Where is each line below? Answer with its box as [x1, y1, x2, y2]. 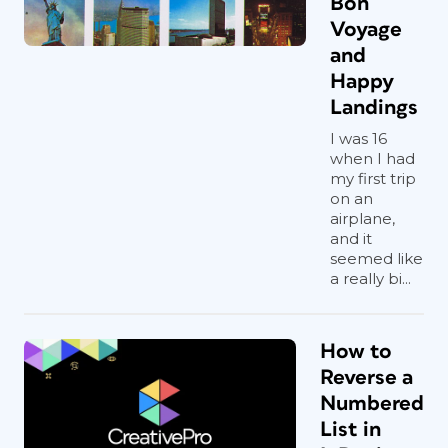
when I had [330, 149, 415, 168]
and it [330, 229, 372, 248]
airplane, [330, 209, 395, 228]
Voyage [330, 19, 402, 40]
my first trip [330, 169, 416, 188]
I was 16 [330, 129, 387, 148]
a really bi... [330, 269, 411, 288]
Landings [330, 97, 418, 118]
